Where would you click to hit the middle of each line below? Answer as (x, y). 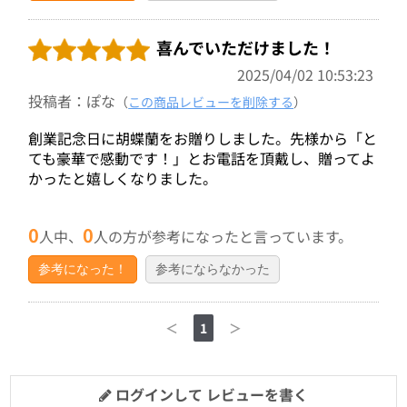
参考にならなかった (213, 268)
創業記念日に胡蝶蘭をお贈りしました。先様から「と (203, 138)
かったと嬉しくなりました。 (123, 178)
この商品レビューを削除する (211, 101)
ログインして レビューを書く (210, 394)
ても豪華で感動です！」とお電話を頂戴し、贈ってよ (202, 158)
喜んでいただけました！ (246, 47)
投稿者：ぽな (72, 100)
